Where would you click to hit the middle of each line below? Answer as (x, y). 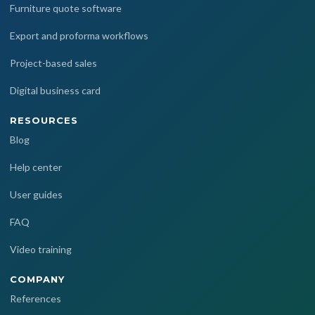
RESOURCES (44, 121)
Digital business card (55, 91)
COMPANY (38, 279)
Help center (36, 167)
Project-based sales (53, 63)
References (36, 299)
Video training (41, 250)
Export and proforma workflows (79, 36)
